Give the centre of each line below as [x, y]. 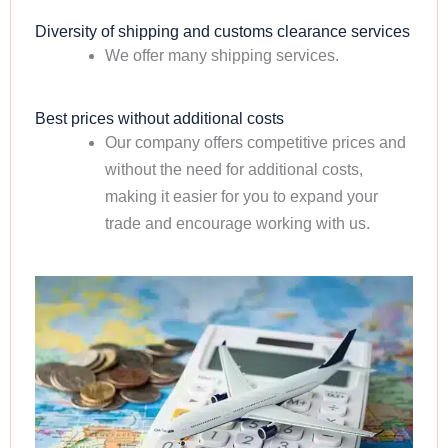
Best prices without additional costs [159, 118]
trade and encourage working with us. [237, 223]
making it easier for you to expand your [241, 196]
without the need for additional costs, [233, 169]
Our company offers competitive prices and [255, 142]
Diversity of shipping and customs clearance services [222, 31]
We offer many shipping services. [221, 55]
